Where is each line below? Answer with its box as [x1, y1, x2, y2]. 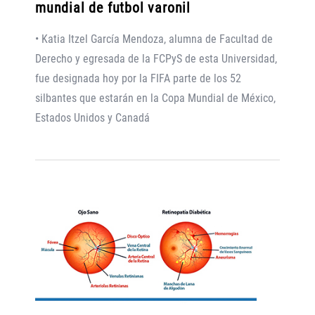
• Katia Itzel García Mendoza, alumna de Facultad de [35, 32, 273, 46]
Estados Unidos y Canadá [35, 110, 150, 124]
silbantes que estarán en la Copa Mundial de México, [35, 91, 276, 105]
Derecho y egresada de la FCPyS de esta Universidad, [35, 51, 277, 65]
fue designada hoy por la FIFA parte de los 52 [35, 71, 241, 85]
